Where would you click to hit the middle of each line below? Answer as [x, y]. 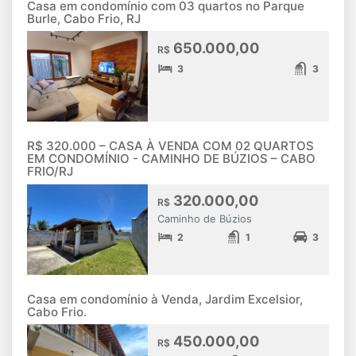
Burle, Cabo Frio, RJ [84, 18]
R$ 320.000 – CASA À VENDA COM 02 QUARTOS [170, 146]
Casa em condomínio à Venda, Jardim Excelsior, [165, 299]
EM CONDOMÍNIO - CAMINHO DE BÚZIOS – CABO [171, 159]
